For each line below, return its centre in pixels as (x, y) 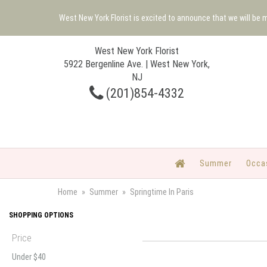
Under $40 (29, 257)
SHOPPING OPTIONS (41, 215)
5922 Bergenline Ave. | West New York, (137, 64)
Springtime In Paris (162, 192)
